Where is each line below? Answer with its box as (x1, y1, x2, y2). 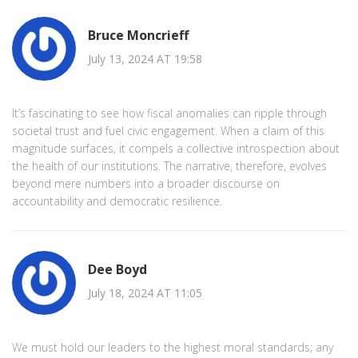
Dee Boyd (88, 261, 147, 279)
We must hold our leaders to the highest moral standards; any (12, 339, 333, 355)
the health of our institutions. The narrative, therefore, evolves (12, 157, 327, 173)
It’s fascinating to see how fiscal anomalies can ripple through (12, 105, 327, 121)
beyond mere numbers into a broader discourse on (12, 175, 280, 191)
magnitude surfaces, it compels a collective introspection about (12, 140, 340, 156)
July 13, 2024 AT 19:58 (88, 51, 202, 67)
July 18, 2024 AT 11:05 (88, 285, 202, 301)
